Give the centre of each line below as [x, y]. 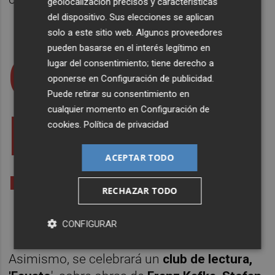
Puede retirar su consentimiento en [118, 94]
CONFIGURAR [90, 224]
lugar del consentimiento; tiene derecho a [131, 63]
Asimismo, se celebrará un [86, 259]
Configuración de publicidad [157, 78]
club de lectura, [208, 259]
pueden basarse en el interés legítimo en [129, 48]
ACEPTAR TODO [140, 157]
